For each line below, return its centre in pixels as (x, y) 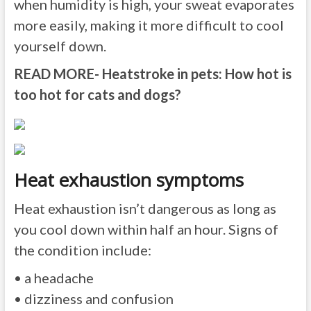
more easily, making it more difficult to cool (149, 25)
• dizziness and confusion (93, 299)
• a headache (53, 278)
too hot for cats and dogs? (97, 94)
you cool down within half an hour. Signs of (146, 229)
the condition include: (82, 250)
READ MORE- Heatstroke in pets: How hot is (152, 74)
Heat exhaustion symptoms (128, 180)
